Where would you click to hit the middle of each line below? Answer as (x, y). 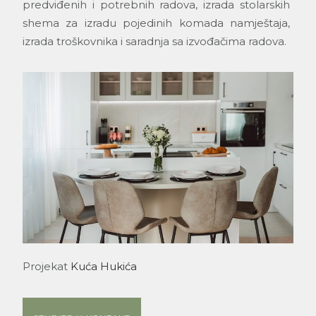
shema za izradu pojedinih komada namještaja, (156, 23)
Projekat (47, 266)
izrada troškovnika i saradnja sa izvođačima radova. (154, 42)
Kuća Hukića (104, 266)
